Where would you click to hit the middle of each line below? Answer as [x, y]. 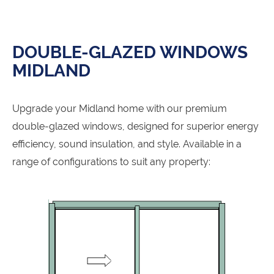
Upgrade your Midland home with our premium [120, 109]
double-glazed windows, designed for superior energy [135, 127]
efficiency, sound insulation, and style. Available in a [127, 144]
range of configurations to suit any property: [111, 162]
